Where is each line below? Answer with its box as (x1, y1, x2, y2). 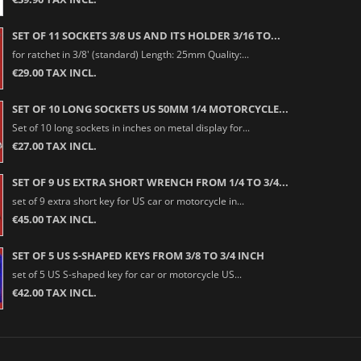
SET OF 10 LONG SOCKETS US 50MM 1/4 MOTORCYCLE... (11, 101, 288, 116)
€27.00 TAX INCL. (11, 138, 97, 153)
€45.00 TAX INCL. (11, 211, 97, 226)
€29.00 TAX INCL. (11, 64, 97, 80)
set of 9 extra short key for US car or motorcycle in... (11, 193, 244, 207)
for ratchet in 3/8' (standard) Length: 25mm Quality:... (11, 47, 249, 60)
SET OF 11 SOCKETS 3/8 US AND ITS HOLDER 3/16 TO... (11, 27, 280, 43)
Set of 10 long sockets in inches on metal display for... (11, 120, 250, 134)
